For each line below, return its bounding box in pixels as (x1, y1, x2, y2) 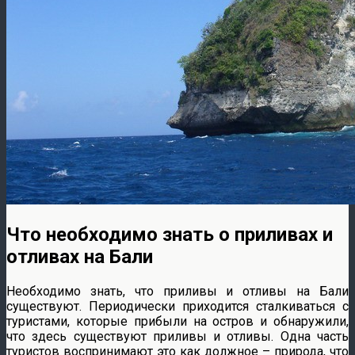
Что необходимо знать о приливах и (6, 223, 333, 246)
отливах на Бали (6, 245, 153, 268)
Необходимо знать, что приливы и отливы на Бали (6, 283, 349, 299)
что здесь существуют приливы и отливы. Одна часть (6, 328, 349, 344)
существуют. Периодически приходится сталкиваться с (6, 298, 349, 314)
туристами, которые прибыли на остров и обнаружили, (6, 313, 349, 329)
